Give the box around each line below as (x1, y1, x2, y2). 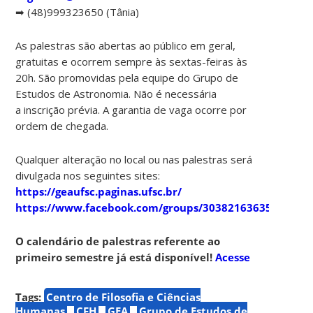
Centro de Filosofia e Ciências (46, 289, 201, 304)
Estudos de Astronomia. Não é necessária (15, 86, 217, 101)
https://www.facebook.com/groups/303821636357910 (15, 200, 298, 214)
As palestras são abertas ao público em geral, (15, 38, 236, 52)
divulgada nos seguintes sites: (15, 168, 161, 182)
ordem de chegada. (15, 118, 109, 133)
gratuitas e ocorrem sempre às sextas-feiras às (15, 54, 248, 68)
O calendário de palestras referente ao (15, 233, 221, 248)
